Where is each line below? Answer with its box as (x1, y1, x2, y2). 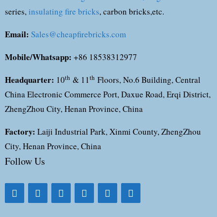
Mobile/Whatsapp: (5, 51, 72, 63)
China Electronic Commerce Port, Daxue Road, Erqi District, (5, 89, 211, 100)
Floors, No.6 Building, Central (94, 74, 201, 85)
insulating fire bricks (29, 6, 99, 17)
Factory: (5, 125, 37, 138)
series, (5, 6, 29, 17)
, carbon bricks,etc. (99, 6, 164, 17)
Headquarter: (5, 74, 56, 86)
